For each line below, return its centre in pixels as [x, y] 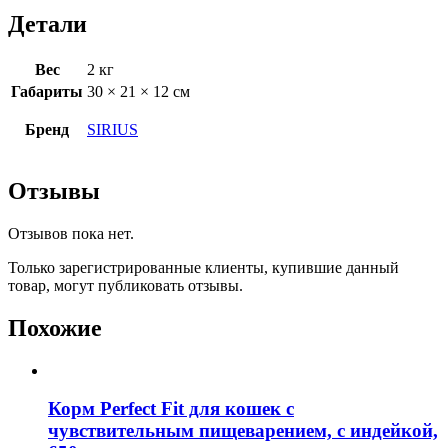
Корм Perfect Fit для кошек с [171, 409]
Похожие [55, 327]
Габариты [47, 92]
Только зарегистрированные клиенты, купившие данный [203, 267]
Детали [47, 24]
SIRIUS [112, 130]
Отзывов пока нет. [71, 233]
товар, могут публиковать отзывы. [125, 285]
